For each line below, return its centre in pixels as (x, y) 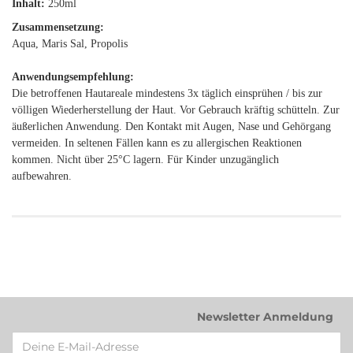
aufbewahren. (42, 176)
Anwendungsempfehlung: (73, 77)
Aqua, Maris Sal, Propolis (70, 44)
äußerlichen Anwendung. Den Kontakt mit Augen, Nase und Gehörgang (171, 126)
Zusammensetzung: (58, 27)
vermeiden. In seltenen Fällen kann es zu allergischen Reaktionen (157, 143)
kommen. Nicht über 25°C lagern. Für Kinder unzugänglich (145, 160)
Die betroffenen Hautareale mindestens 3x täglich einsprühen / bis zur (167, 93)
